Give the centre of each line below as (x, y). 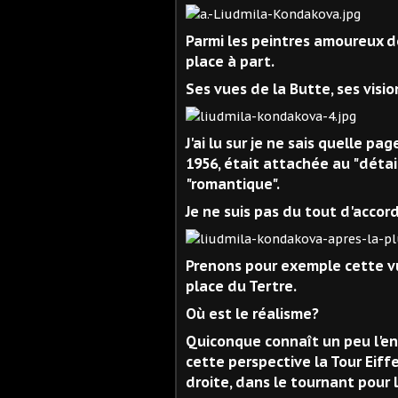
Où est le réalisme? (252, 313)
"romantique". (233, 183)
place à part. (230, 61)
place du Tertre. (241, 286)
